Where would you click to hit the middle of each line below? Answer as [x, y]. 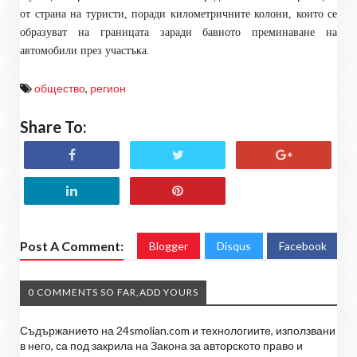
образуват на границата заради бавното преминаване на [178, 32]
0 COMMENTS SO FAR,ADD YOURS [113, 292]
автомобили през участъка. [85, 50]
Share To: [53, 126]
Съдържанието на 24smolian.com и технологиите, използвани [178, 330]
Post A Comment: [72, 245]
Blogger [169, 245]
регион [108, 88]
